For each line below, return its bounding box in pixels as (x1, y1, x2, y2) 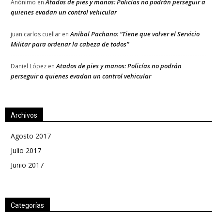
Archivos (11, 111, 37, 119)
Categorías (11, 201, 44, 209)
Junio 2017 (11, 160, 44, 170)
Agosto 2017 (11, 131, 51, 140)
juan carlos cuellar (11, 30, 61, 38)
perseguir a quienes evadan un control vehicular (11, 72, 151, 80)
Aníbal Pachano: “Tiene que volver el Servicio (70, 30, 200, 38)
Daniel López (11, 62, 46, 70)
